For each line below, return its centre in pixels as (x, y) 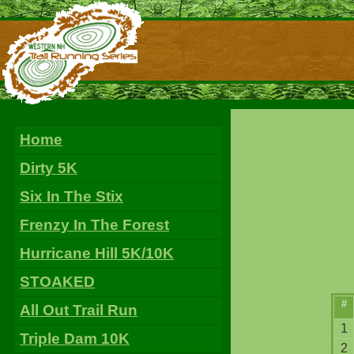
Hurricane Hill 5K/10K (97, 253)
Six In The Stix (72, 196)
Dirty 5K (49, 168)
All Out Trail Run (79, 310)
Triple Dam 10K (75, 339)
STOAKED (57, 282)
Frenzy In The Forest (94, 225)
